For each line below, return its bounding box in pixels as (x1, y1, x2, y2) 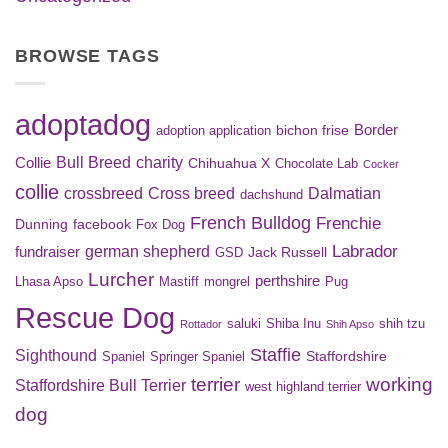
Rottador (180, 318, 222, 331)
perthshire (255, 273, 320, 290)
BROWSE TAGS (15, 46, 160, 67)
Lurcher (88, 269, 154, 291)
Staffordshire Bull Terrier (15, 376, 186, 395)
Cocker (363, 158, 399, 171)
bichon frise (276, 123, 349, 139)
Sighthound (15, 347, 97, 365)
